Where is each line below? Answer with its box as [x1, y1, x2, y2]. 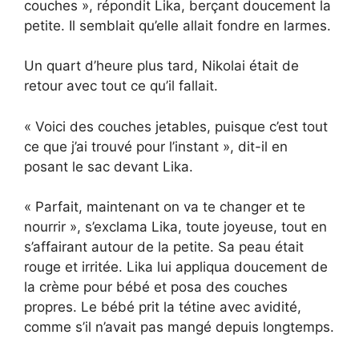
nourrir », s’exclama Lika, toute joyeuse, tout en [24, 219, 327, 236]
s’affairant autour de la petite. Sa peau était [24, 239, 304, 256]
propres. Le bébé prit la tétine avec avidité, [24, 299, 301, 316]
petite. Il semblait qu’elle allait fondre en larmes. [24, 17, 331, 34]
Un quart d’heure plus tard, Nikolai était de [24, 58, 299, 75]
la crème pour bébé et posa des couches [24, 279, 288, 296]
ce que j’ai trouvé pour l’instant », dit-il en [24, 138, 288, 155]
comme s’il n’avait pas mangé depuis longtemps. [24, 319, 334, 336]
